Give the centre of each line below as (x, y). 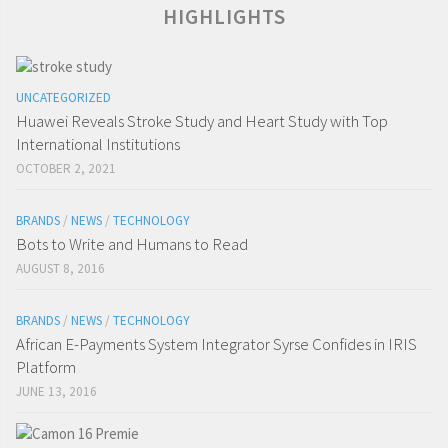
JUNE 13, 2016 (56, 392)
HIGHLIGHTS (224, 17)
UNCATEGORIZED (63, 98)
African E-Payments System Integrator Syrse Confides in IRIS (216, 344)
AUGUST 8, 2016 (60, 269)
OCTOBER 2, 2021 (66, 169)
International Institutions (98, 144)
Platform (46, 367)
